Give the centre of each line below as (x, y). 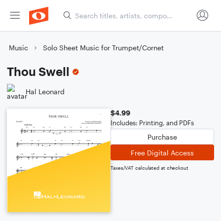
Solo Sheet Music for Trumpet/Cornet (103, 48)
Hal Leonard (45, 91)
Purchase (162, 137)
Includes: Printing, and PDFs (152, 123)
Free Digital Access (162, 152)
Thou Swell (38, 71)
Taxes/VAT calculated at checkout (149, 168)
